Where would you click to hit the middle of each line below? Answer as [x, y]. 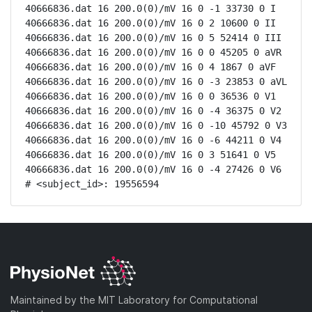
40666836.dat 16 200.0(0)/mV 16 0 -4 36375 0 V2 [153, 111]
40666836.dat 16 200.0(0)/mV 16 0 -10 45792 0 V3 [156, 125]
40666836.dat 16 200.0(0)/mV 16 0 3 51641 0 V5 [150, 155]
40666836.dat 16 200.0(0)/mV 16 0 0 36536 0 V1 [150, 96]
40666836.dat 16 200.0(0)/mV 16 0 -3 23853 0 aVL [156, 81]
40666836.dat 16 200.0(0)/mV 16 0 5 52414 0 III [153, 38]
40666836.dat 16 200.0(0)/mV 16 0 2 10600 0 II [150, 23]
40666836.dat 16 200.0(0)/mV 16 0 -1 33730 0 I [150, 8]
